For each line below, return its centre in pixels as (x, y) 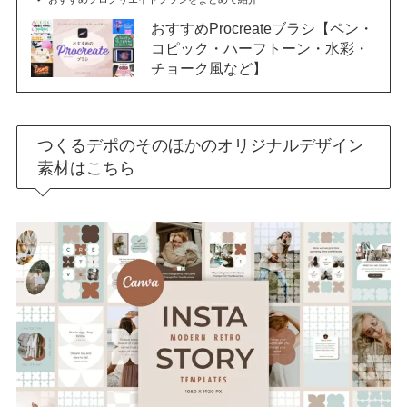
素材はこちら (87, 168)
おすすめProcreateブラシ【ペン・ (262, 29)
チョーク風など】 (208, 69)
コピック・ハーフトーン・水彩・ (259, 49)
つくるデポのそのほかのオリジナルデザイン (201, 145)
